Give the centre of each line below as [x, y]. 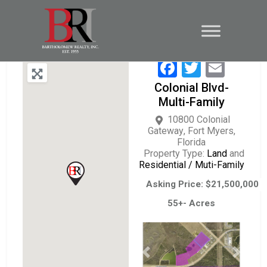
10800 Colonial [198, 119]
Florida [191, 142]
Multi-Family [191, 102]
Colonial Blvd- [191, 88]
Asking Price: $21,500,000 [203, 184]
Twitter [230, 68]
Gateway [165, 131]
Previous [164, 257]
